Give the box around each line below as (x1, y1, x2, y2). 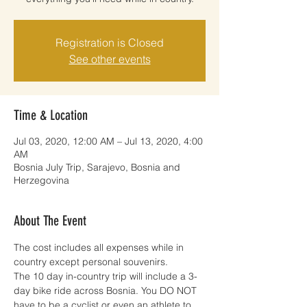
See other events (69, 52, 151, 66)
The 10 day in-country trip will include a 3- (14, 270, 197, 282)
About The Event (14, 212, 86, 229)
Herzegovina (14, 174, 69, 186)
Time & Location (14, 107, 88, 123)
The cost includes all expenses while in (14, 241, 186, 254)
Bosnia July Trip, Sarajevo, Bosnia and (14, 161, 180, 173)
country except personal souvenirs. (14, 256, 168, 268)
